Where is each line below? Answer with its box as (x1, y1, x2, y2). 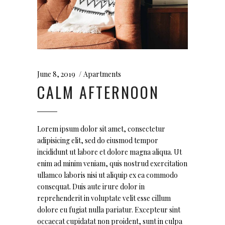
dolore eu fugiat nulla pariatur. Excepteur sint (37, 204, 180, 214)
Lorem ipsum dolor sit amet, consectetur (37, 124, 165, 134)
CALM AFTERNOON (37, 80, 159, 103)
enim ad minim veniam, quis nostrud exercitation (37, 158, 187, 168)
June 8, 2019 (37, 69, 75, 79)
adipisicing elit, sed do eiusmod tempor (37, 135, 158, 145)
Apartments (83, 69, 121, 79)
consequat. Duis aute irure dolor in (37, 181, 145, 191)
